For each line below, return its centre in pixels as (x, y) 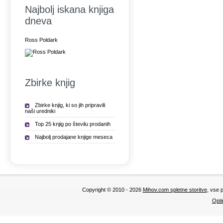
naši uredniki (40, 111)
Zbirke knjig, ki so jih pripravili (70, 105)
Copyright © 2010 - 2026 (112, 190)
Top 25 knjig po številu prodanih (73, 124)
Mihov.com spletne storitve (175, 190)
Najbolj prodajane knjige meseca (74, 137)
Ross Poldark (41, 40)
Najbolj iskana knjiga (69, 9)
